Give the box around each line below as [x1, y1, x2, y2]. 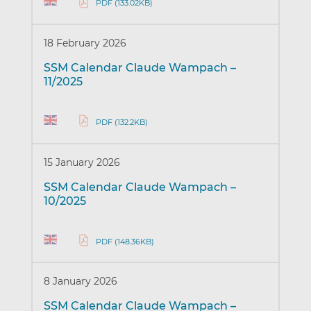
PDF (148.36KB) [95, 236, 154, 246]
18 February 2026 [43, 37, 126, 50]
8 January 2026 [43, 275, 117, 288]
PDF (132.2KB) [95, 117, 148, 127]
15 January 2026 [43, 155, 120, 169]
